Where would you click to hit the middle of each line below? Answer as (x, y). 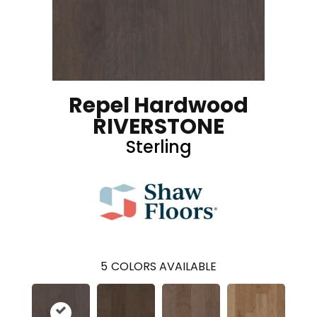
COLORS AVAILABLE (164, 266)
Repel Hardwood (158, 105)
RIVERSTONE (158, 127)
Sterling (158, 147)
